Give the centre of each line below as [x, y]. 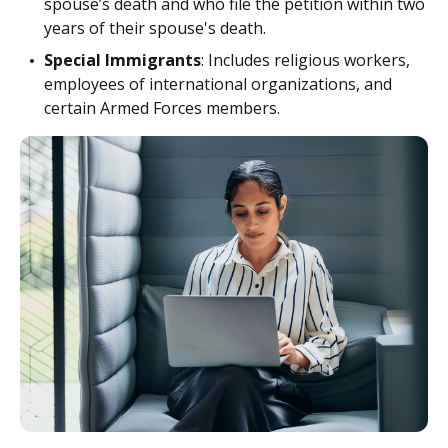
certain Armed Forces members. [162, 108]
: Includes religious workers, [305, 60]
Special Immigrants [122, 60]
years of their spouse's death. [155, 28]
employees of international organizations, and [218, 84]
